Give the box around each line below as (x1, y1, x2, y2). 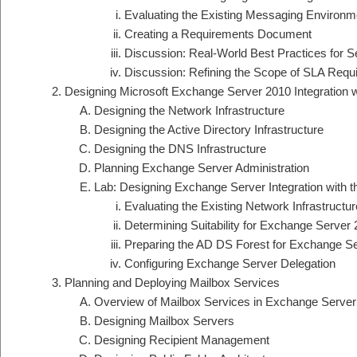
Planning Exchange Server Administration (94, 161, 309, 175)
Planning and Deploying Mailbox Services (64, 276, 280, 290)
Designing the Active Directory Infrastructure (94, 123, 324, 137)
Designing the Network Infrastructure (94, 104, 284, 118)
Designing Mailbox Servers (94, 314, 234, 328)
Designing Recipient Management (94, 333, 269, 347)
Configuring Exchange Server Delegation (124, 257, 335, 271)
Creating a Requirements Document (124, 27, 312, 41)
